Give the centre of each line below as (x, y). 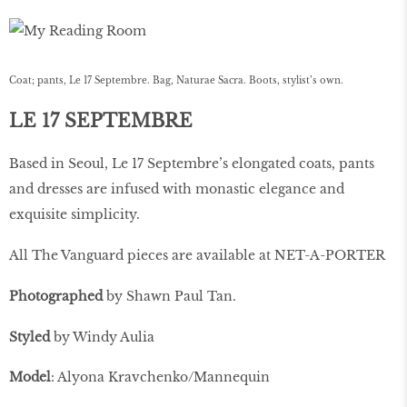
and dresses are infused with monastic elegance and (177, 189)
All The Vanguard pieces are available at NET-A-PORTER (197, 255)
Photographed (56, 296)
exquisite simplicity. (74, 215)
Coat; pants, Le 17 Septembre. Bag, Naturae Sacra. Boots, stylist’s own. (176, 80)
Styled (30, 337)
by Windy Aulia (102, 337)
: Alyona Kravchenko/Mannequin (160, 377)
